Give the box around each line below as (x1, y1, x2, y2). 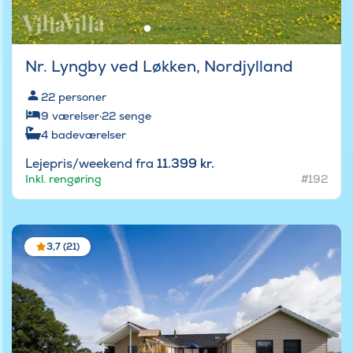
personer (58, 89, 106, 104)
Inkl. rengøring (25, 171, 102, 186)
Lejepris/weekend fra (25, 154, 157, 172)
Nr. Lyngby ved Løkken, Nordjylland (25, 55, 293, 76)
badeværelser (51, 127, 126, 142)
